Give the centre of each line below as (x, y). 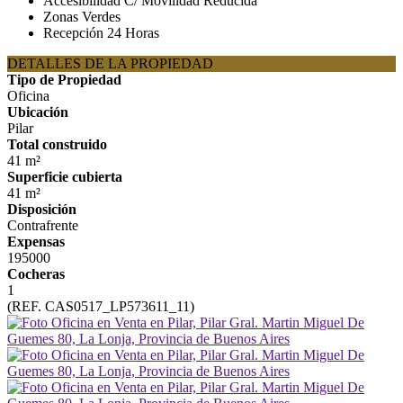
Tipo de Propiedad (64, 80)
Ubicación (38, 112)
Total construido (57, 144)
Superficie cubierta (65, 177)
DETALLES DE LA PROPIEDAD (110, 63)
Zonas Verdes (82, 17)
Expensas (36, 242)
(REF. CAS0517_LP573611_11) (101, 306)
